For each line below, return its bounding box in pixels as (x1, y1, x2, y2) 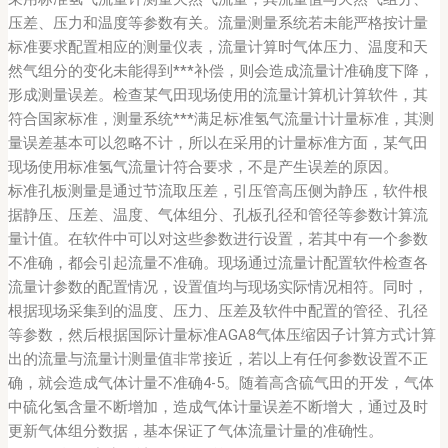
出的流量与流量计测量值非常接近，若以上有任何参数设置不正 (7, 350, 428, 369)
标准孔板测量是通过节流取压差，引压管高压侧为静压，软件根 (7, 182, 428, 201)
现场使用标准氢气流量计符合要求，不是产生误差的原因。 (7, 158, 398, 177)
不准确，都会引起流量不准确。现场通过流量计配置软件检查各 (7, 254, 428, 273)
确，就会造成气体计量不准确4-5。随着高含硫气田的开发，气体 (7, 374, 434, 393)
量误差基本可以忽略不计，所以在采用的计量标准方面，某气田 (7, 134, 428, 153)
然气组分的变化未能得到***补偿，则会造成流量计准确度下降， (7, 62, 434, 81)
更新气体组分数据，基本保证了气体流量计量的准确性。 (7, 422, 383, 441)
